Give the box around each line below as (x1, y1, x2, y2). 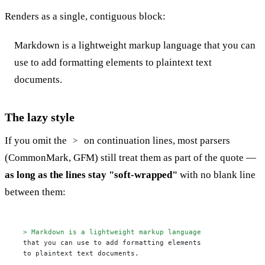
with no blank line (177, 169, 256, 181)
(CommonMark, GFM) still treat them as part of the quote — (5, 152, 256, 164)
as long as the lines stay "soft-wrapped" (5, 169, 177, 181)
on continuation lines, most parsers (81, 135, 230, 147)
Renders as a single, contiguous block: (5, 11, 166, 22)
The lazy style (5, 111, 75, 124)
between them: (5, 186, 66, 198)
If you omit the (5, 135, 69, 147)
